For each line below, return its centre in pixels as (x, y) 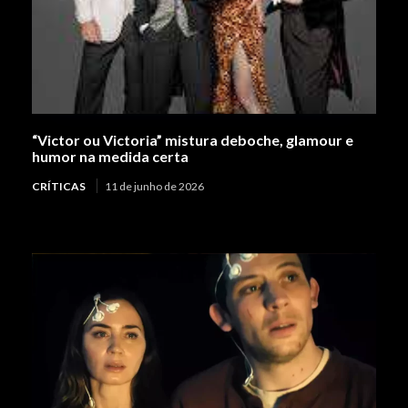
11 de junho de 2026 (154, 186)
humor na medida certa (110, 156)
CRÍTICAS (59, 186)
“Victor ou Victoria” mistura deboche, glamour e (193, 139)
